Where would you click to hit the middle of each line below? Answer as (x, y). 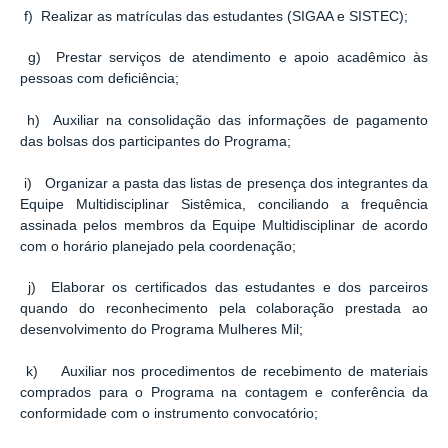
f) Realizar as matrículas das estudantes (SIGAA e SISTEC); (214, 16)
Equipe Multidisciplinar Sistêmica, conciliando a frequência (224, 204)
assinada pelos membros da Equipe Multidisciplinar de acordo (224, 225)
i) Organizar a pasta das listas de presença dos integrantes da (224, 183)
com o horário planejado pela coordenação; (158, 246)
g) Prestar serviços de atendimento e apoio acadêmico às (224, 58)
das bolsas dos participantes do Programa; (155, 141)
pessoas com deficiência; (99, 79)
